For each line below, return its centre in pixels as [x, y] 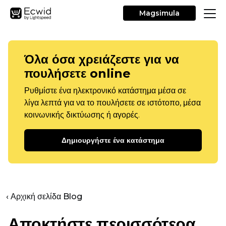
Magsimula [159, 13]
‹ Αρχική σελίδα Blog [44, 196]
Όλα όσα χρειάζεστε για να [102, 59]
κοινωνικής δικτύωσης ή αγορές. [82, 115]
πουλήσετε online [77, 73]
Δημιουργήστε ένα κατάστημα [113, 140]
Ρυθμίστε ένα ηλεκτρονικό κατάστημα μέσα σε [105, 91]
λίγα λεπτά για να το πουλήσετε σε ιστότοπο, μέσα [112, 103]
